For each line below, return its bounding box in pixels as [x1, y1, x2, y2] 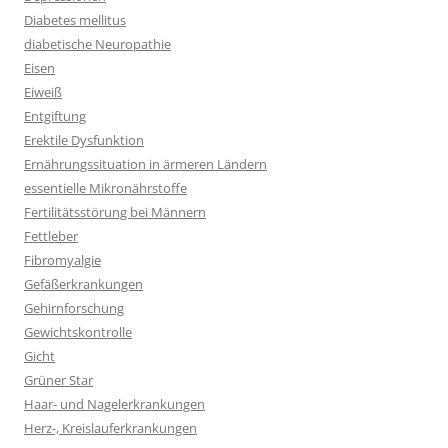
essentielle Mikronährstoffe [24, 179, 187, 198]
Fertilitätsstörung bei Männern [24, 203, 206, 222]
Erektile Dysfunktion [24, 131, 144, 150]
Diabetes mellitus [24, 11, 126, 30]
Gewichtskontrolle [24, 323, 132, 342]
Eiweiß [24, 83, 62, 102]
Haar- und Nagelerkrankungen [24, 395, 205, 414]
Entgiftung [24, 107, 86, 126]
